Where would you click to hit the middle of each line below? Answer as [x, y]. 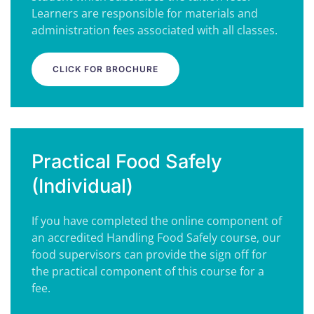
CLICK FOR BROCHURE [105, 69]
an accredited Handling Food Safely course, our [156, 238]
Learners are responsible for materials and [145, 13]
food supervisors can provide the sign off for [149, 254]
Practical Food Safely [127, 162]
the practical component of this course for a [148, 271]
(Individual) [82, 186]
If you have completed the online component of [157, 221]
